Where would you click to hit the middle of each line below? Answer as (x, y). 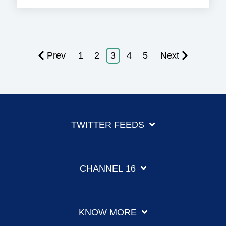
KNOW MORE (108, 213)
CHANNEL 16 (108, 169)
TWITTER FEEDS (108, 125)
